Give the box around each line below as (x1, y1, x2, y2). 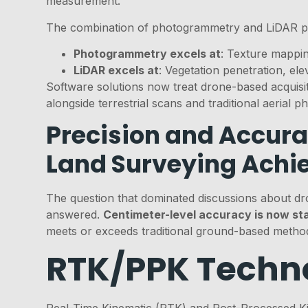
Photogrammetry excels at (74, 47, 221, 61)
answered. (46, 208, 104, 222)
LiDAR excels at (74, 63, 159, 78)
